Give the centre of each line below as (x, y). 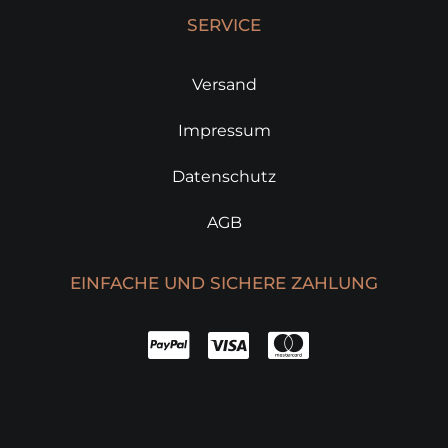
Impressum (224, 130)
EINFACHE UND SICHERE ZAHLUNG (224, 283)
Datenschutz (224, 176)
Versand (224, 84)
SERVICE (224, 25)
